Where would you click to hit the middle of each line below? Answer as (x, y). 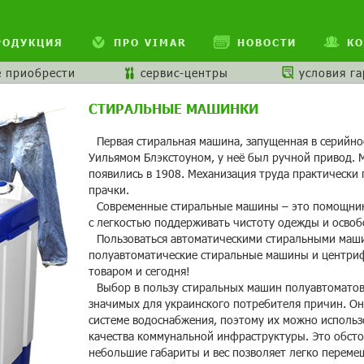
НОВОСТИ (267, 42)
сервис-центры (184, 73)
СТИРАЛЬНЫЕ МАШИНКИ (173, 108)
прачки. (109, 190)
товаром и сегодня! (139, 271)
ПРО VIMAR (150, 42)
